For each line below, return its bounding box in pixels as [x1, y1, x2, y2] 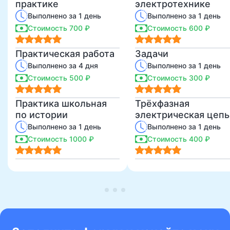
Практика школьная [15, 98, 107, 109]
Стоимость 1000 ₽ [28, 135, 94, 144]
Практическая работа [15, 48, 114, 60]
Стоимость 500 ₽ [28, 73, 90, 83]
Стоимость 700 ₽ [28, 24, 90, 33]
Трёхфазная [135, 98, 189, 109]
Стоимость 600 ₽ [147, 24, 210, 33]
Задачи [135, 48, 168, 60]
